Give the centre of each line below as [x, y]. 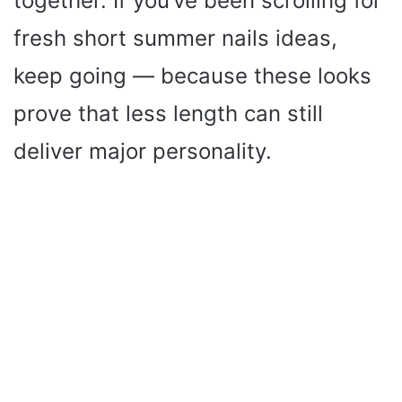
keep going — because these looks [192, 75]
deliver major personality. [143, 151]
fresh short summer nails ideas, [175, 38]
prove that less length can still [168, 113]
